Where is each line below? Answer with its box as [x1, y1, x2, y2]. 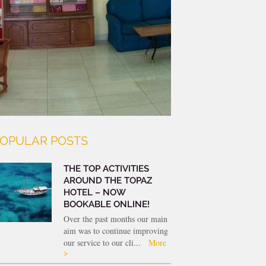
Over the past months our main [63, 213, 167, 224]
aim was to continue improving [63, 224, 168, 236]
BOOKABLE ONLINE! [63, 198, 150, 210]
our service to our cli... [63, 236, 143, 248]
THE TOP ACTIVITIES [63, 163, 149, 174]
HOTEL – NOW [63, 186, 125, 198]
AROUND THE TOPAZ [63, 175, 152, 186]
